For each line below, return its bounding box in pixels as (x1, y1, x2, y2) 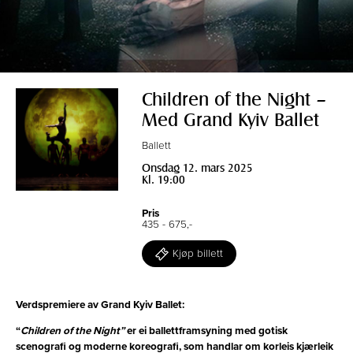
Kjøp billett (173, 247, 223, 260)
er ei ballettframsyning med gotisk (127, 325, 288, 337)
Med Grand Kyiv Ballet (142, 107, 319, 130)
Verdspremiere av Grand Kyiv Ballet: (16, 298, 184, 311)
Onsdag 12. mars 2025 (142, 160, 253, 174)
